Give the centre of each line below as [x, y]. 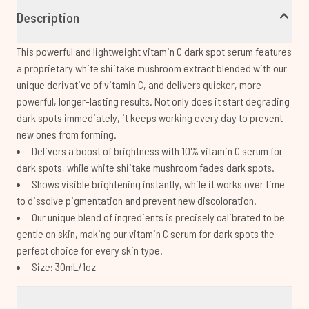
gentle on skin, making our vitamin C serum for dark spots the [146, 233]
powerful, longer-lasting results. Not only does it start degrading [153, 101]
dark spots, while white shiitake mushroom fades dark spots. [146, 167]
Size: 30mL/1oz [64, 267]
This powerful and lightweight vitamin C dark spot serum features [154, 51]
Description [48, 17]
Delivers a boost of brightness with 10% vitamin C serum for [157, 151]
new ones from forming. [67, 134]
